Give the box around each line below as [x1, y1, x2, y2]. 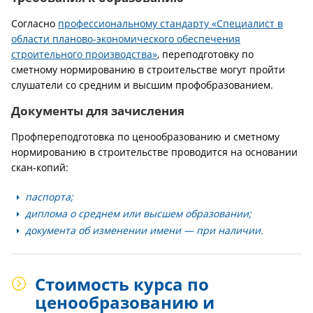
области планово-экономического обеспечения [11, 32, 240, 45]
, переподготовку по [157, 48, 254, 61]
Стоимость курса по [35, 272, 209, 296]
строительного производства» [11, 48, 157, 61]
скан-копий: [11, 161, 68, 174]
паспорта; [25, 190, 73, 203]
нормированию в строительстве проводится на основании [11, 145, 298, 159]
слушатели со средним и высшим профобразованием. [11, 78, 273, 92]
